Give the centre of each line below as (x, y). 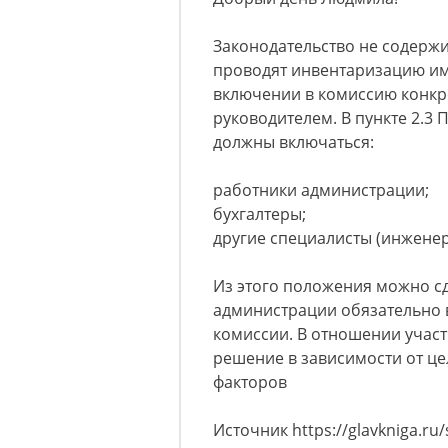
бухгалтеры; (259, 214)
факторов (250, 382)
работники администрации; (321, 190)
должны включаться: (293, 142)
